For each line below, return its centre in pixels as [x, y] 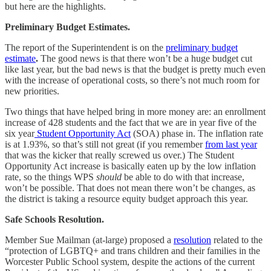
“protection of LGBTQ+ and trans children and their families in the [132, 250]
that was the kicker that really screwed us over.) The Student [119, 155]
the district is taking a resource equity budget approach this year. [126, 198]
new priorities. [32, 91]
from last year [231, 144]
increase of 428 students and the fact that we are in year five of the [131, 122]
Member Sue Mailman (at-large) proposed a [89, 240]
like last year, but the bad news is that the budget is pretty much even [135, 69]
